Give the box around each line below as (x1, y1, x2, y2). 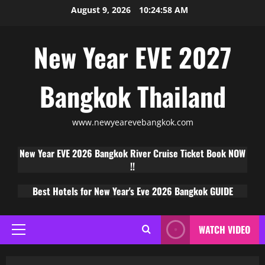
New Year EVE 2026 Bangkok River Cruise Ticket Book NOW (20, 146, 245, 160)
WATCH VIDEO (199, 222, 250, 237)
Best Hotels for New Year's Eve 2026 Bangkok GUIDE (32, 183, 233, 198)
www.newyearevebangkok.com (72, 117, 193, 128)
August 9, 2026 (71, 4, 133, 15)
